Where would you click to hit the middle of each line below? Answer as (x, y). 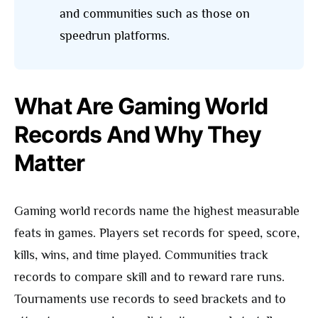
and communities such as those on (155, 14)
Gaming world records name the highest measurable (157, 211)
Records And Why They (138, 135)
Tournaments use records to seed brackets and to (150, 299)
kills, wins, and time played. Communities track (141, 255)
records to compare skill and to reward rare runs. (149, 277)
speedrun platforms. (115, 36)
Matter (50, 163)
